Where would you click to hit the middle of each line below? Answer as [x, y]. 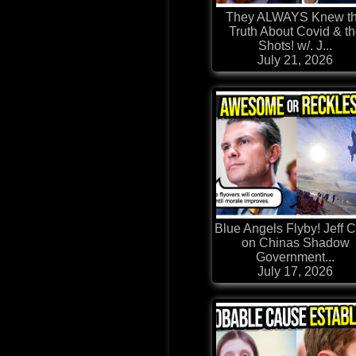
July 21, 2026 [296, 60]
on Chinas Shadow [295, 243]
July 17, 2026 [296, 272]
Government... [296, 257]
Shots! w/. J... [296, 46]
